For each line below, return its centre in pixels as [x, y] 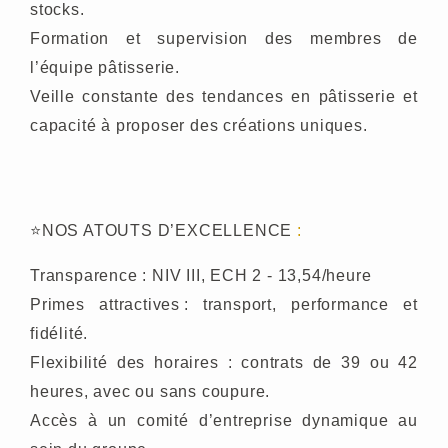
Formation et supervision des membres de [224, 38]
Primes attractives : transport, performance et [224, 304]
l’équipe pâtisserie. [107, 67]
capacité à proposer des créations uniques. [201, 125]
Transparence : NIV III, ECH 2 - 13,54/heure [201, 275]
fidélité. [61, 333]
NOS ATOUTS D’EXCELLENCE [169, 230]
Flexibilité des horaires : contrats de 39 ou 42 [224, 362]
